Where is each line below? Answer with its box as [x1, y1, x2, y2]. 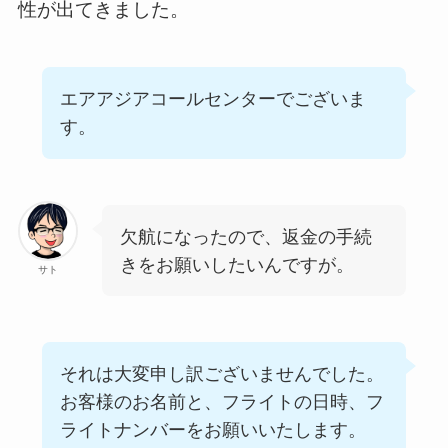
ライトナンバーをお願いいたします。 [59, 419, 366, 440]
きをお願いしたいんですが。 [119, 254, 354, 275]
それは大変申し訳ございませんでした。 [59, 363, 384, 384]
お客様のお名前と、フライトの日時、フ [59, 391, 384, 412]
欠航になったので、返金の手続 [119, 226, 372, 247]
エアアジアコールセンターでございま [59, 89, 366, 110]
